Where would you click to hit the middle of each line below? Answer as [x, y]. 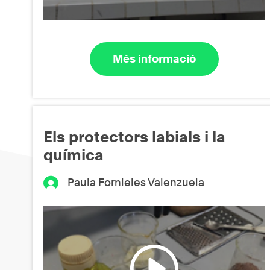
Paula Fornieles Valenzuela [136, 182]
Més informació [155, 59]
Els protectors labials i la [134, 137]
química [74, 155]
